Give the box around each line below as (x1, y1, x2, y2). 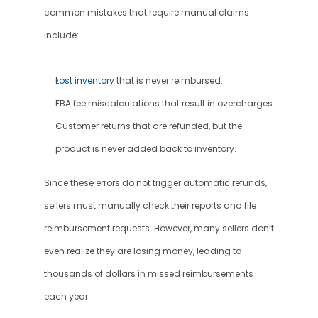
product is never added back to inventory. (55, 143, 236, 155)
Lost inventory (55, 75, 114, 87)
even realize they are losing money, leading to (43, 246, 241, 257)
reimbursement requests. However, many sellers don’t (43, 223, 274, 234)
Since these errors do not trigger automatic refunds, (43, 177, 267, 189)
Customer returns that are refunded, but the (55, 121, 242, 132)
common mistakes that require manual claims (43, 7, 249, 18)
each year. (43, 291, 90, 302)
